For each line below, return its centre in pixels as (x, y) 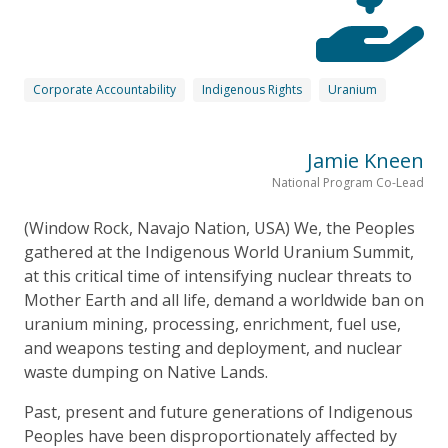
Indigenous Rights (252, 89)
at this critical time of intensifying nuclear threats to (218, 275)
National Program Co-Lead (348, 182)
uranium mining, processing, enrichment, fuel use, (212, 323)
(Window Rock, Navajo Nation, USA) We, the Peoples (219, 227)
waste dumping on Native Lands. (146, 371)
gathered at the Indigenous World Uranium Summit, (219, 251)
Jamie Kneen (365, 160)
